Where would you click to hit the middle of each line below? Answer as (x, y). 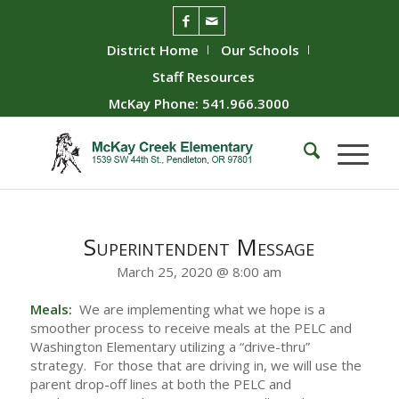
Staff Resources (204, 77)
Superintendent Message (199, 247)
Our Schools (261, 50)
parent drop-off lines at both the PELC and (160, 384)
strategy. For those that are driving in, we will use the (195, 366)
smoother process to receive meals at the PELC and (191, 328)
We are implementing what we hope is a (198, 309)
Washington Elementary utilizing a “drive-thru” (170, 347)
